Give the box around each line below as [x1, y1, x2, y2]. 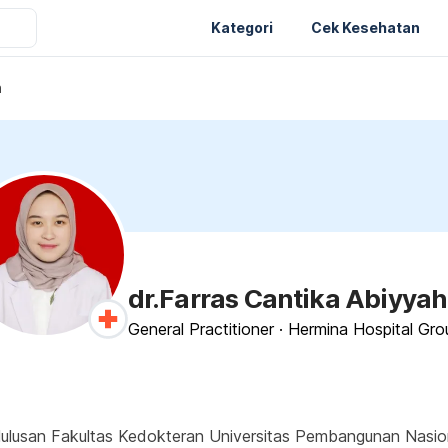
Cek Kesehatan [311, 18, 420, 36]
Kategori [211, 18, 273, 36]
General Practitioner [127, 319, 274, 339]
